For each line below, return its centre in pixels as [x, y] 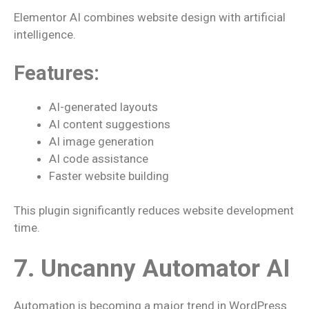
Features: [57, 73]
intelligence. [45, 34]
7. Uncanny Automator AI [152, 268]
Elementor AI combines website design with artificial [150, 17]
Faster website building [109, 176]
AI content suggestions [110, 124]
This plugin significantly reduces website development [154, 210]
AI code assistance [99, 158]
